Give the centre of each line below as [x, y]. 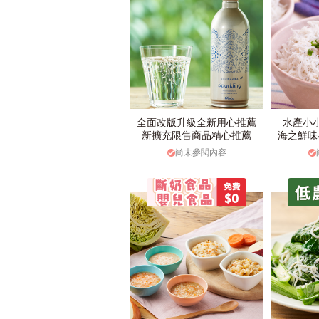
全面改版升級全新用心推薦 [197, 122]
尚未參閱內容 [200, 152]
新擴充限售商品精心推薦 [197, 135]
